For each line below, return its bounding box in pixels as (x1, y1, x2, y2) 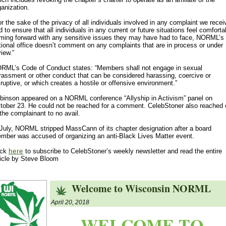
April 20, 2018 (51, 198, 89, 206)
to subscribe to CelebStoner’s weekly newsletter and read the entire (23, 147, 222, 155)
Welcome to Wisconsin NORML (72, 181, 211, 196)
